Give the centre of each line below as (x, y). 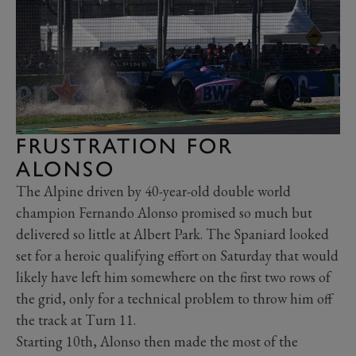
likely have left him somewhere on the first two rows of (173, 277)
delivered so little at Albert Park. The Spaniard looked (172, 234)
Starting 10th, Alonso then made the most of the (157, 341)
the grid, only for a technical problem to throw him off (174, 298)
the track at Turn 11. (76, 319)
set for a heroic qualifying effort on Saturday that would (177, 255)
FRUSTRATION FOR (125, 145)
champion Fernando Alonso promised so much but (164, 212)
